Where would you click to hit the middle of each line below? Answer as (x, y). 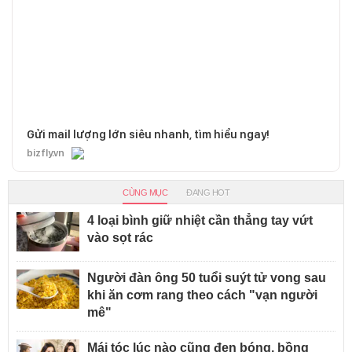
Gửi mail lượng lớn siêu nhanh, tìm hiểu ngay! (148, 135)
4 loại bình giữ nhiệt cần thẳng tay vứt (200, 221)
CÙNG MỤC (145, 193)
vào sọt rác (120, 238)
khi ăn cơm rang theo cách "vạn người (202, 295)
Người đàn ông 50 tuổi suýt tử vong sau (207, 278)
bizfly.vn (46, 153)
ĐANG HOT (208, 193)
